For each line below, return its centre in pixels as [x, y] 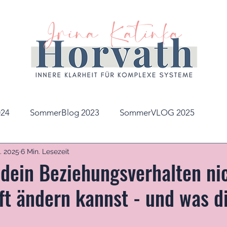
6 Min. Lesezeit [45, 151]
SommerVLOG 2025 [157, 112]
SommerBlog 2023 [65, 112]
